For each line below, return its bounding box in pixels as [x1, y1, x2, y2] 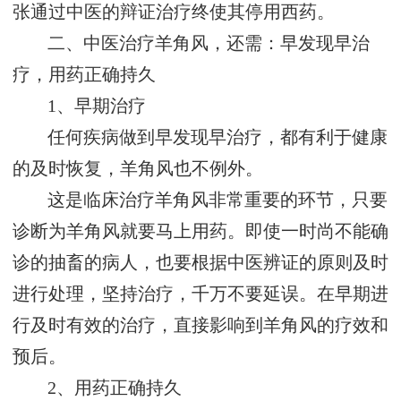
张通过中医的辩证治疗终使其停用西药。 [13, 3, 335, 22]
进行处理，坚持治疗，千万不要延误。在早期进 [13, 285, 388, 304]
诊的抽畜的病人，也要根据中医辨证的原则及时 [13, 253, 388, 273]
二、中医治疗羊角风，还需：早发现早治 [47, 34, 371, 54]
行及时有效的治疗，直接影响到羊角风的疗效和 [13, 316, 388, 336]
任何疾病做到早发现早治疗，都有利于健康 [47, 128, 388, 148]
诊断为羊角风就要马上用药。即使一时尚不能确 [13, 222, 388, 242]
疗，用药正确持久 [13, 65, 156, 85]
